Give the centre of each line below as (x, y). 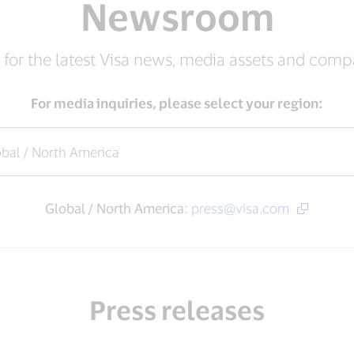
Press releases (177, 310)
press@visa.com (242, 208)
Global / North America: (118, 208)
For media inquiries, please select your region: (177, 103)
